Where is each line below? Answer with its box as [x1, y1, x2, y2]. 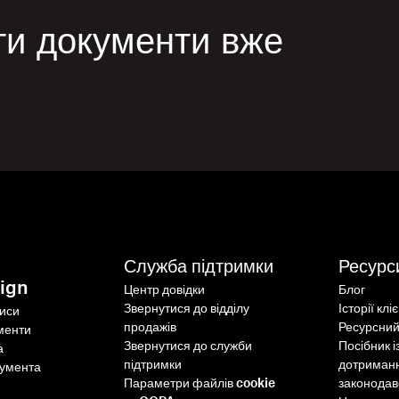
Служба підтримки [123, 258, 273, 276]
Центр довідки [123, 284, 205, 297]
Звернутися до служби [123, 340, 252, 353]
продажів [123, 322, 176, 334]
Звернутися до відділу [123, 303, 249, 315]
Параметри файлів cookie [123, 378, 275, 390]
